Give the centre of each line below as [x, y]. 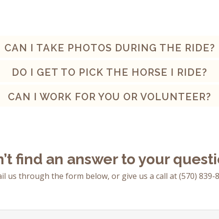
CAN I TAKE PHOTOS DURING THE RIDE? [109, 48]
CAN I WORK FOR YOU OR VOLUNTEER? [109, 97]
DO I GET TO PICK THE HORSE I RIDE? [109, 73]
